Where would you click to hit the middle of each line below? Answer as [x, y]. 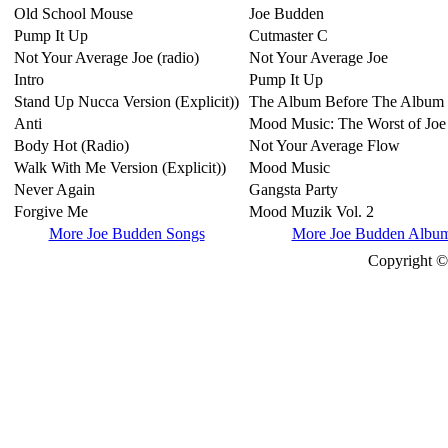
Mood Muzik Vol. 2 [311, 211]
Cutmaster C [288, 35]
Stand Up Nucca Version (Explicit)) [126, 101]
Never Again [54, 189]
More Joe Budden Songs [126, 233]
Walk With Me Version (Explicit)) [120, 167]
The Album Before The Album [346, 101]
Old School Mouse [73, 13]
